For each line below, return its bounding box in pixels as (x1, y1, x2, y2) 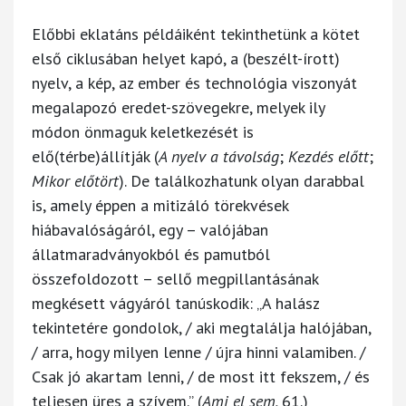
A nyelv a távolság (159, 145, 279, 167)
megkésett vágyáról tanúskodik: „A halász (32, 292, 319, 314)
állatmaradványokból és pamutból (32, 243, 270, 265)
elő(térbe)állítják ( (32, 145, 159, 167)
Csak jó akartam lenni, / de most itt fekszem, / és (32, 365, 370, 387)
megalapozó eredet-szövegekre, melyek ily (32, 96, 324, 118)
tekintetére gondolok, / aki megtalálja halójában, (32, 316, 371, 338)
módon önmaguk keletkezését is (32, 121, 254, 142)
